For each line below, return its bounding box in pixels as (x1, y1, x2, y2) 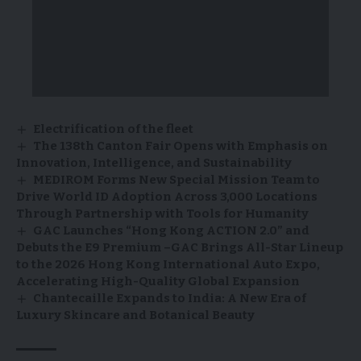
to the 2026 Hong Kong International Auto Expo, (16, 257, 320, 272)
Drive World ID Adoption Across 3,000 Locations (16, 189, 317, 205)
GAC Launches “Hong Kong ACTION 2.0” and (33, 223, 310, 239)
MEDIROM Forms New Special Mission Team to (33, 172, 321, 188)
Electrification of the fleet (33, 122, 194, 137)
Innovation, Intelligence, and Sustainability (16, 156, 292, 171)
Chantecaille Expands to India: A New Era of (33, 291, 307, 306)
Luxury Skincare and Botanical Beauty (16, 308, 255, 323)
